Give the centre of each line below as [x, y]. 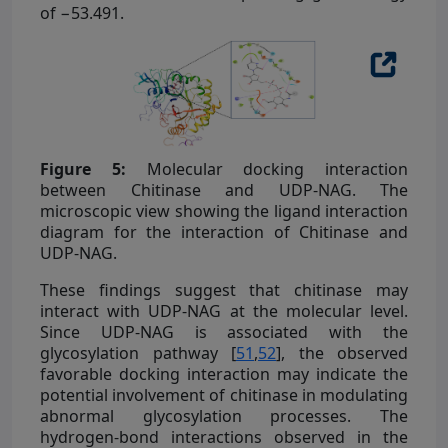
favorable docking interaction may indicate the [224, 373]
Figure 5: [83, 168]
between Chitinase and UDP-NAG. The [224, 189]
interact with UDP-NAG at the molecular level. [224, 310]
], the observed [342, 352]
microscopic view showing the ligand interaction [224, 210]
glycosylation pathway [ [138, 352]
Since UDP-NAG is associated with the [224, 331]
